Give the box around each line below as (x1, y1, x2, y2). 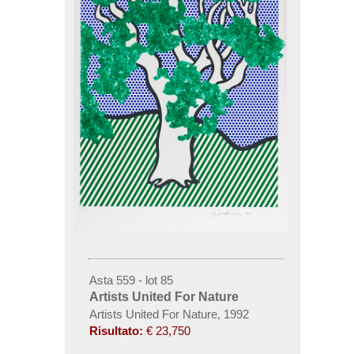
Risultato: (88, 324, 143, 338)
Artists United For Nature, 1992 (88, 307, 249, 322)
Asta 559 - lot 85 (88, 273, 173, 288)
